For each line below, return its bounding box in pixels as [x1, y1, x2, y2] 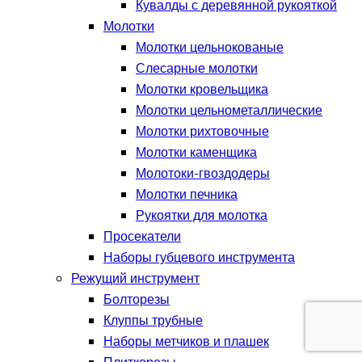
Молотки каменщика [136, 142, 257, 164]
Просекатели [103, 226, 181, 248]
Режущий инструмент [71, 268, 200, 290]
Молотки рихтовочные [136, 121, 269, 143]
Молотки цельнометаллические [136, 100, 322, 122]
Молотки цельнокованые [136, 37, 284, 59]
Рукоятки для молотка [136, 205, 267, 227]
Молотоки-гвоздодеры [136, 163, 270, 185]
